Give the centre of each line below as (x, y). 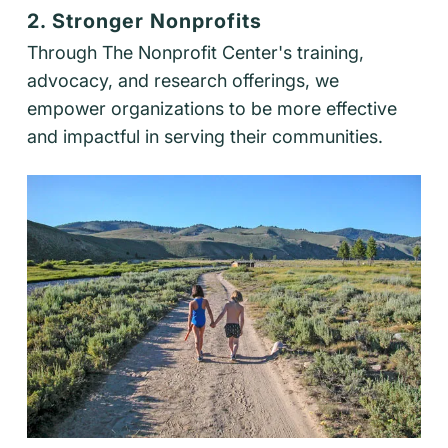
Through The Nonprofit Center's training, (195, 53)
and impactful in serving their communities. (205, 137)
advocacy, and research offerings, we (183, 81)
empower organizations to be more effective (212, 109)
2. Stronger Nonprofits (144, 21)
